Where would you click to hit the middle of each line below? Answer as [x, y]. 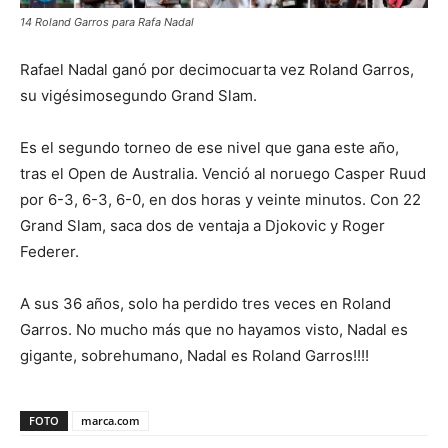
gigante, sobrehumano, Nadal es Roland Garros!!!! [194, 356]
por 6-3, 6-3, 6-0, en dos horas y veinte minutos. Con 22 [220, 200]
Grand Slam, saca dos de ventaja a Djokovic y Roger [202, 226]
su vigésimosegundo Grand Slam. [138, 96]
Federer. [49, 252]
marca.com [110, 421]
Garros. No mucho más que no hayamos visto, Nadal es [214, 330]
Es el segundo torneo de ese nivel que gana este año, [209, 148]
